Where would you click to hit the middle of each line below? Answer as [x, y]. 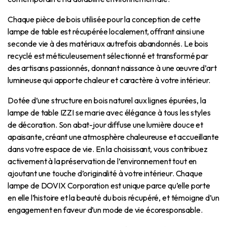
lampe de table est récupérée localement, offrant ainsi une [106, 31]
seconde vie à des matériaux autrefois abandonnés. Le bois [108, 43]
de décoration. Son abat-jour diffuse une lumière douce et [105, 124]
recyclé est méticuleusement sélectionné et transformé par [108, 55]
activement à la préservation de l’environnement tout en [102, 161]
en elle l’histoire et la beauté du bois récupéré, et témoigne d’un [113, 197]
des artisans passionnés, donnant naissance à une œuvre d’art [112, 68]
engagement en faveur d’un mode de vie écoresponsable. [105, 210]
